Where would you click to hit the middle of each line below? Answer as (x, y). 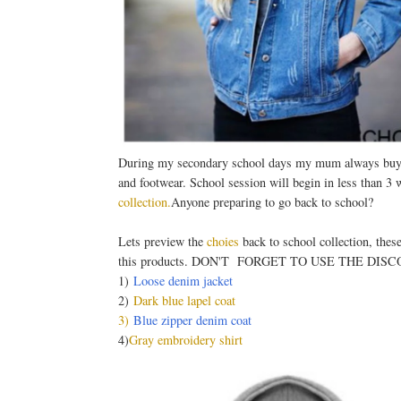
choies (223, 242)
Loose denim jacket (183, 281)
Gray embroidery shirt (186, 340)
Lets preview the (162, 242)
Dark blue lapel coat (184, 301)
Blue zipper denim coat (192, 320)
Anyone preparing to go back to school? (272, 202)
